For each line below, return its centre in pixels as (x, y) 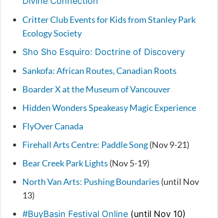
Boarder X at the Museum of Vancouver (96, 89)
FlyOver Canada (53, 126)
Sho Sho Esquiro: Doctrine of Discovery (104, 52)
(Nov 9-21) (169, 145)
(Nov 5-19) (129, 163)
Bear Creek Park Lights (65, 163)
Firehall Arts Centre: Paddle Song (85, 145)
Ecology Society (52, 33)
